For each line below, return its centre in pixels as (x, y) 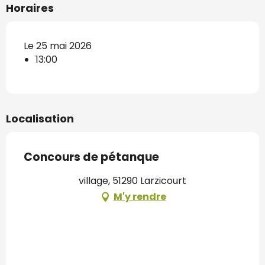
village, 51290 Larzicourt (132, 180)
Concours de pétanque (91, 157)
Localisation (40, 118)
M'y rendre (140, 196)
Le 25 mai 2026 (58, 46)
